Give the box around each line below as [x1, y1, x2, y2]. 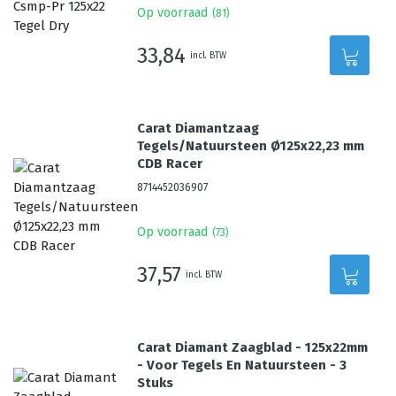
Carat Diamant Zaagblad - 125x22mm [137, 339, 369, 355]
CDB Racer [137, 156, 203, 171]
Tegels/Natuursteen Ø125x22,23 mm [137, 138, 365, 154]
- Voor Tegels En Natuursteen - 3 [137, 357, 347, 373]
